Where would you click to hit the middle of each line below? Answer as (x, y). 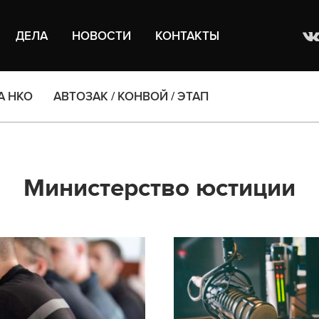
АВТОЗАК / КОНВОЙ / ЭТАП (131, 96)
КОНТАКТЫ (188, 36)
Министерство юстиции (159, 188)
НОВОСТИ (102, 36)
